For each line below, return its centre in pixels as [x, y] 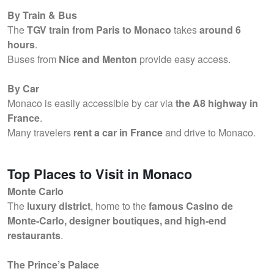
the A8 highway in [217, 103]
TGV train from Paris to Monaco [99, 30]
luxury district [59, 206]
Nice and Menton [98, 59]
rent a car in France [118, 132]
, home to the [120, 206]
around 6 [220, 30]
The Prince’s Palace [53, 265]
